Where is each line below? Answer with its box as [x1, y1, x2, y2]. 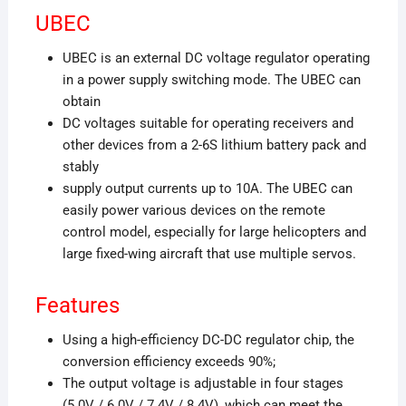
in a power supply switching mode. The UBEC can [62, 71, 361, 88]
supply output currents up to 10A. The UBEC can [62, 179, 353, 197]
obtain [62, 92, 101, 110]
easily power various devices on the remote [62, 201, 325, 218]
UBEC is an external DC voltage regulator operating [62, 49, 370, 66]
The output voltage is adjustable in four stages [62, 374, 343, 391]
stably [62, 158, 99, 175]
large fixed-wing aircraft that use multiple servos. [62, 245, 356, 262]
